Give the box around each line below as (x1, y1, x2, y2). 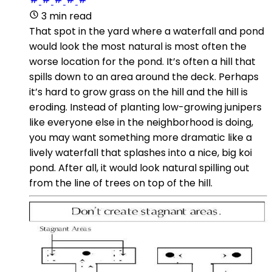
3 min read (41, 8, 92, 23)
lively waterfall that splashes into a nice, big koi (29, 145, 252, 160)
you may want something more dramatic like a (29, 130, 252, 144)
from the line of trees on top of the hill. (29, 175, 212, 190)
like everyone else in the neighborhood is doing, (29, 115, 253, 129)
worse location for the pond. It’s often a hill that (29, 54, 256, 69)
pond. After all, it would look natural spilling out (29, 160, 250, 175)
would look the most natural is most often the (29, 39, 246, 53)
